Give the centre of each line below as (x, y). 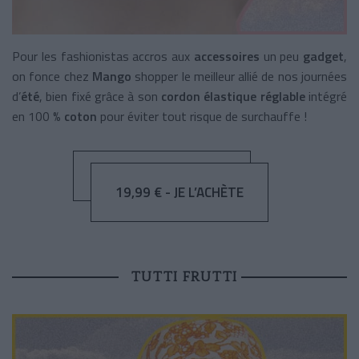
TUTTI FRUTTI (184, 277)
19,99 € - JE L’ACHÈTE (179, 193)
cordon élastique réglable (235, 97)
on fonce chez (52, 77)
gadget (323, 56)
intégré (328, 97)
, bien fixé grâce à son (100, 97)
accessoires (228, 56)
